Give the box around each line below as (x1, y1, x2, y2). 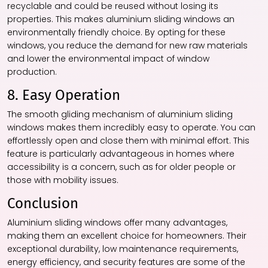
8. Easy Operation (7, 87, 120, 104)
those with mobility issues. (7, 174, 118, 187)
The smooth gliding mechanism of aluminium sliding (7, 108, 233, 121)
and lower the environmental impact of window (7, 53, 209, 65)
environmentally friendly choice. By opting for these (7, 26, 226, 39)
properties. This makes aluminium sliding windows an (7, 13, 234, 26)
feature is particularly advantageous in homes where (7, 148, 234, 160)
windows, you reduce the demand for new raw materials (7, 39, 248, 52)
